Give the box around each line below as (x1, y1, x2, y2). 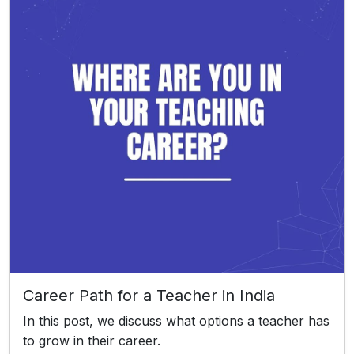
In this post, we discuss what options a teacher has (23, 313, 330, 330)
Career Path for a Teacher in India (23, 286, 275, 306)
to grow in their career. (23, 333, 160, 349)
